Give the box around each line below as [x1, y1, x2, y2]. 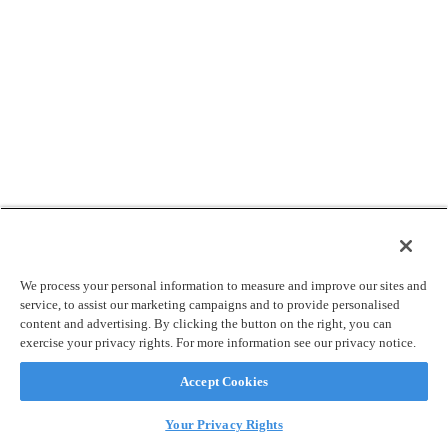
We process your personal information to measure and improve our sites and [20, 278, 427, 293]
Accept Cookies [180, 374, 268, 389]
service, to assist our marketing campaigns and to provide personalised [20, 297, 400, 312]
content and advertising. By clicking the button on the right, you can [20, 316, 392, 331]
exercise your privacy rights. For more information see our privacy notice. [20, 335, 416, 350]
